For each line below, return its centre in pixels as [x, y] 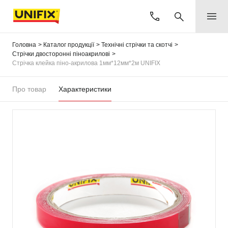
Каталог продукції [69, 45]
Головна [24, 45]
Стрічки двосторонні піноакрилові [61, 54]
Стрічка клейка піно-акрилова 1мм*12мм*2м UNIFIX [86, 63]
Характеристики [85, 89]
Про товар [29, 89]
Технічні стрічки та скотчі [137, 45]
